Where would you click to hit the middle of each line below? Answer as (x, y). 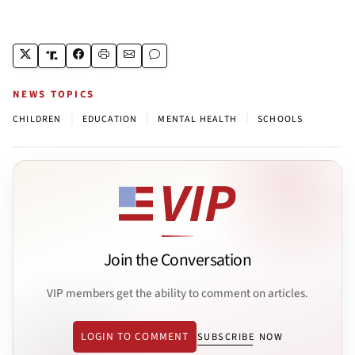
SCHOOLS (281, 119)
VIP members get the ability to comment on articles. (177, 293)
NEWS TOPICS (54, 94)
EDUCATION (110, 119)
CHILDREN (37, 119)
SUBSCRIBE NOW (240, 337)
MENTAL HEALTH (198, 119)
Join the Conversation (177, 261)
